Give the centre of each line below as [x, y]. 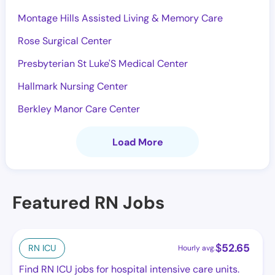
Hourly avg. [197, 248]
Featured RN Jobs [88, 203]
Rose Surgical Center [65, 41]
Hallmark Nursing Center [73, 86]
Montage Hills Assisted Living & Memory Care [120, 18]
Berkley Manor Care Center [79, 109]
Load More [137, 142]
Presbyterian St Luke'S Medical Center [103, 64]
